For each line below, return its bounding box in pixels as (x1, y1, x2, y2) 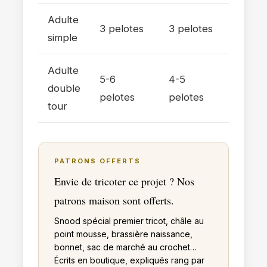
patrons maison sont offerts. (54, 193, 174, 207)
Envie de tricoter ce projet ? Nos (54, 173, 194, 188)
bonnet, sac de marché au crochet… (54, 241, 197, 252)
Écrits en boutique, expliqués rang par (54, 254, 204, 265)
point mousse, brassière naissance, (54, 228, 193, 239)
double (48, 82, 80, 94)
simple (48, 31, 77, 44)
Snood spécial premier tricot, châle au (54, 215, 204, 226)
